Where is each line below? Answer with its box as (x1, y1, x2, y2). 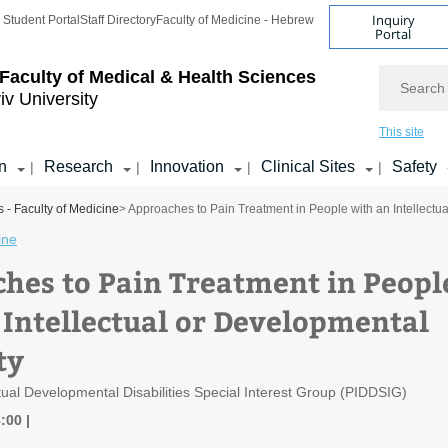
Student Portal (3, 13, 80, 27)
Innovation (150, 158, 224, 175)
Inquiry (371, 10, 415, 29)
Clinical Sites (261, 158, 355, 175)
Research (44, 158, 113, 175)
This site (379, 125, 424, 139)
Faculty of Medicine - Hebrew (156, 13, 314, 27)
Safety (392, 158, 437, 175)
